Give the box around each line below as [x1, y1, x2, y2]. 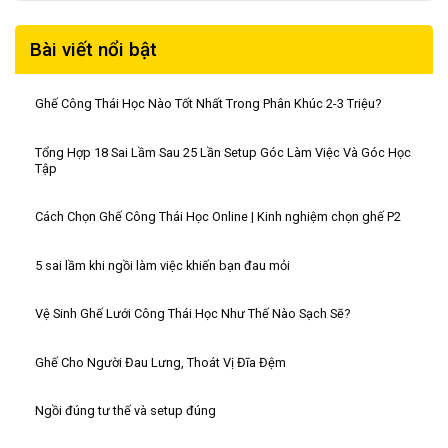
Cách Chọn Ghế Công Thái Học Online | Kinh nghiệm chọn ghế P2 [35, 209, 401, 225]
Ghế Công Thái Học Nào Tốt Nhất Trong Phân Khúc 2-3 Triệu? [35, 96, 381, 112]
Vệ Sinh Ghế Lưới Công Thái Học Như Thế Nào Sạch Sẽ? [35, 306, 350, 322]
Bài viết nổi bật [30, 38, 157, 62]
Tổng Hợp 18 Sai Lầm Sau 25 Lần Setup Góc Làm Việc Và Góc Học [35, 144, 411, 160]
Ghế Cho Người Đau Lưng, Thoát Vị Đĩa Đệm [35, 354, 286, 370]
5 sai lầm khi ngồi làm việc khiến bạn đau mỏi [35, 257, 290, 273]
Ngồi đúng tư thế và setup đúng [35, 403, 216, 419]
